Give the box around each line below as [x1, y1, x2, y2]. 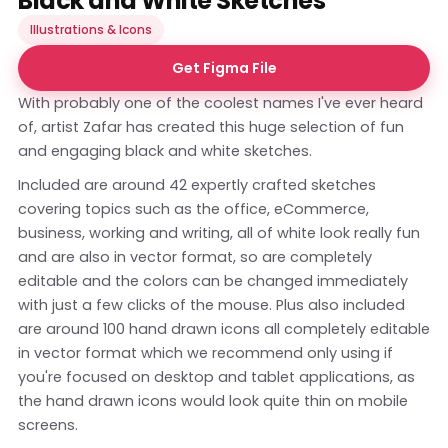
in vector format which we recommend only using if [18, 343, 393, 364]
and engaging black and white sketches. [18, 141, 312, 162]
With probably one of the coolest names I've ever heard [18, 93, 423, 114]
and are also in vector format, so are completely [18, 247, 372, 268]
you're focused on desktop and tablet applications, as [18, 367, 415, 388]
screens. [18, 415, 78, 436]
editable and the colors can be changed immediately [18, 271, 408, 292]
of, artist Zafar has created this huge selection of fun [18, 117, 404, 138]
